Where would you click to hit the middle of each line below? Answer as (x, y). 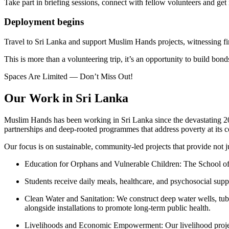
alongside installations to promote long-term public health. (118, 208)
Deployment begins (44, 22)
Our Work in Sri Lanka (66, 98)
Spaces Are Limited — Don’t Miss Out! (70, 77)
